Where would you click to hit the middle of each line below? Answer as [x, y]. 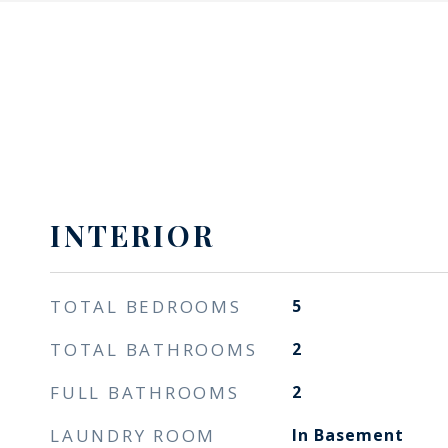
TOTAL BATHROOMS [154, 349]
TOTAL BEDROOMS [146, 306]
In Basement [347, 435]
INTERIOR [132, 235]
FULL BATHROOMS [145, 392]
